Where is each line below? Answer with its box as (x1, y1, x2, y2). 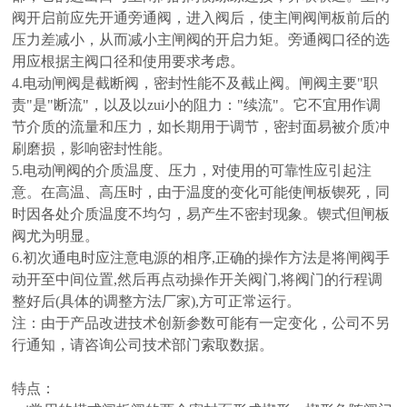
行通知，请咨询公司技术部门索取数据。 (12, 337, 274, 352)
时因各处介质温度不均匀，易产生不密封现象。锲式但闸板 (12, 206, 391, 222)
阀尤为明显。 (12, 228, 100, 243)
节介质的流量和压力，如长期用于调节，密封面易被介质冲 (12, 119, 391, 134)
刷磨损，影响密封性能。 (12, 141, 173, 156)
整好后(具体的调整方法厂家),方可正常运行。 (12, 293, 302, 309)
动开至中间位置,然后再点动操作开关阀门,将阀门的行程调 (12, 272, 383, 287)
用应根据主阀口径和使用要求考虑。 (12, 54, 245, 69)
